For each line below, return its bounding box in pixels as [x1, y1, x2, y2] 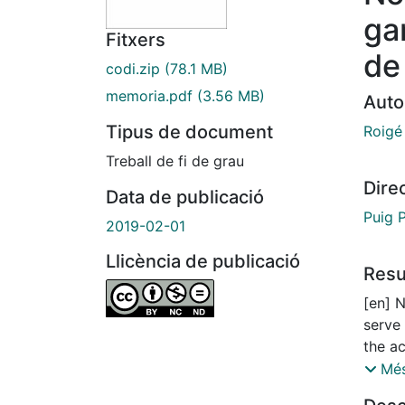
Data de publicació [106, 186, 264, 209]
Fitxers [106, 29, 165, 52]
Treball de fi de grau [106, 152, 244, 171]
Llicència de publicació [106, 250, 300, 273]
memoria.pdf [106, 87, 193, 106]
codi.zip [106, 60, 160, 79]
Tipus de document [106, 121, 273, 144]
